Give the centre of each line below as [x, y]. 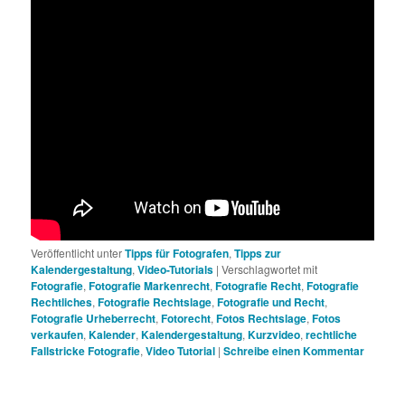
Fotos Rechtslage [262, 319]
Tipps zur [258, 254]
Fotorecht [186, 319]
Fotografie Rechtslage [155, 302]
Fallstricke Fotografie [86, 351]
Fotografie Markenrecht [150, 286]
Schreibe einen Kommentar [294, 351]
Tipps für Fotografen [177, 254]
